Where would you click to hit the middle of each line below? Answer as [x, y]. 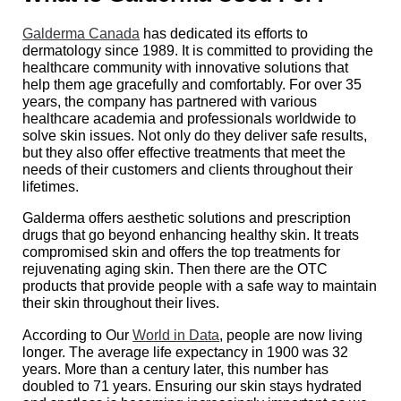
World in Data [176, 334]
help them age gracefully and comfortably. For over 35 [192, 85]
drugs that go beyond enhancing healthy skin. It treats [191, 235]
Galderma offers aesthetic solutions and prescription [187, 218]
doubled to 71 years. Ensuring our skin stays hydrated [192, 385]
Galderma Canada [81, 34]
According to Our [78, 334]
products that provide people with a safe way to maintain [200, 286]
